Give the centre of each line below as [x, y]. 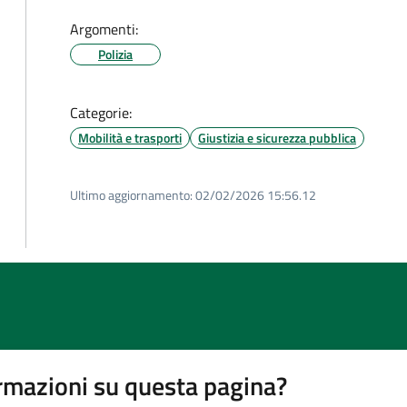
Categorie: [101, 113]
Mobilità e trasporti [130, 138]
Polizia [115, 54]
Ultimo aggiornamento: [131, 195]
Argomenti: [104, 29]
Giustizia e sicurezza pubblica [277, 138]
